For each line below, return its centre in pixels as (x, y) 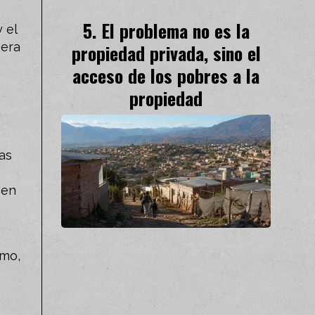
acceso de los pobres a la (166, 76)
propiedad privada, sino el (166, 53)
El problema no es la (175, 31)
